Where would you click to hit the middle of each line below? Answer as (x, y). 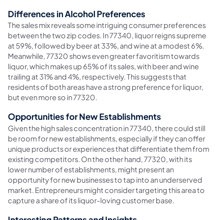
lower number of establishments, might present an (91, 169)
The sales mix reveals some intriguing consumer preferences (107, 25)
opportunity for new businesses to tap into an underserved (105, 179)
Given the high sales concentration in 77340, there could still (107, 128)
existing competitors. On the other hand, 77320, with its (100, 159)
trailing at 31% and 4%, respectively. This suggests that (97, 77)
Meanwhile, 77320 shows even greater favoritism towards (104, 56)
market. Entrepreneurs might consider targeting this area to (106, 190)
